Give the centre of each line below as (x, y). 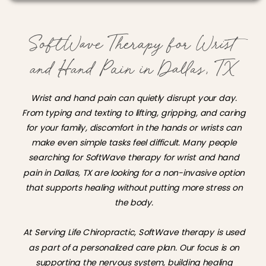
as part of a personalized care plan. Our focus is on (134, 247)
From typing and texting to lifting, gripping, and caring (134, 113)
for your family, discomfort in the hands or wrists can (134, 128)
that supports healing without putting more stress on (134, 188)
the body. (134, 202)
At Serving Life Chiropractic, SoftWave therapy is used (134, 232)
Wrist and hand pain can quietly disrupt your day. (134, 97)
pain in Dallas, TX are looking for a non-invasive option (134, 172)
